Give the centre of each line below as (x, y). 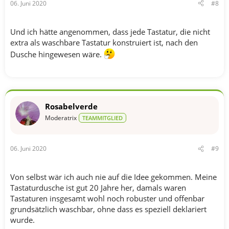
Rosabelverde (71, 106)
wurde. (22, 220)
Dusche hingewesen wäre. (57, 54)
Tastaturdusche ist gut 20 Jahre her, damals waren (98, 188)
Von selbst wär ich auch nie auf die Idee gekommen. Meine (113, 177)
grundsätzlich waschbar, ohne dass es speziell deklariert (108, 209)
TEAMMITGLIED (102, 118)
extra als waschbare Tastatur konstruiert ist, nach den (104, 42)
